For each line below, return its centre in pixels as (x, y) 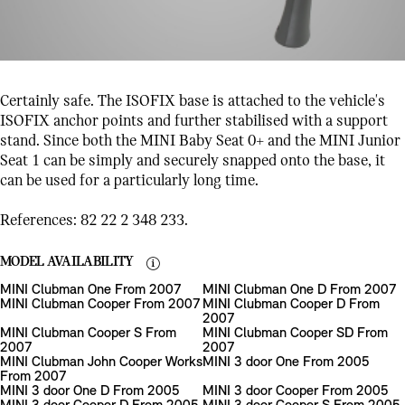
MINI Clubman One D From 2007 (300, 291)
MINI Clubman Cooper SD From (295, 334)
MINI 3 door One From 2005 (286, 363)
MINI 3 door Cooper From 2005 (296, 392)
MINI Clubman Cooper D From (291, 305)
